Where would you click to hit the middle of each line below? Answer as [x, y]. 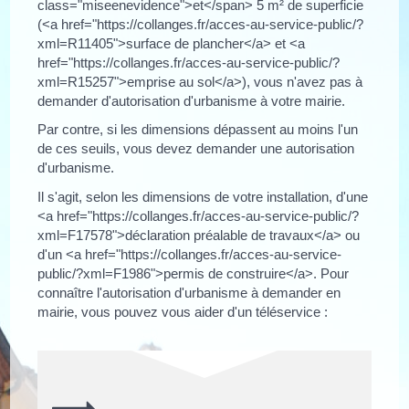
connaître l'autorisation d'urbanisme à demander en [189, 292]
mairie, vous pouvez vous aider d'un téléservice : [183, 311]
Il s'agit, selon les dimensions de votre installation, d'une [203, 196]
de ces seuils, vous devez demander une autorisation [196, 149]
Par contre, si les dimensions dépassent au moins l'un [198, 130]
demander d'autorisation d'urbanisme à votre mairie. [192, 100]
